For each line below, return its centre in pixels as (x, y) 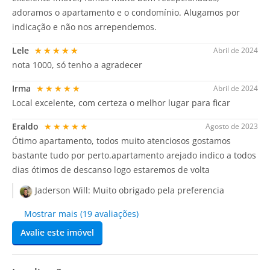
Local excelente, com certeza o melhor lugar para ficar (121, 103)
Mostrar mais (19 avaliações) (81, 213)
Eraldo (27, 127)
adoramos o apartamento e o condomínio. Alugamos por (126, 13)
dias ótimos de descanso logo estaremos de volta (111, 170)
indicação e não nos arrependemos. (84, 27)
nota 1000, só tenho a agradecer (77, 65)
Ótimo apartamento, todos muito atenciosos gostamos (121, 141)
